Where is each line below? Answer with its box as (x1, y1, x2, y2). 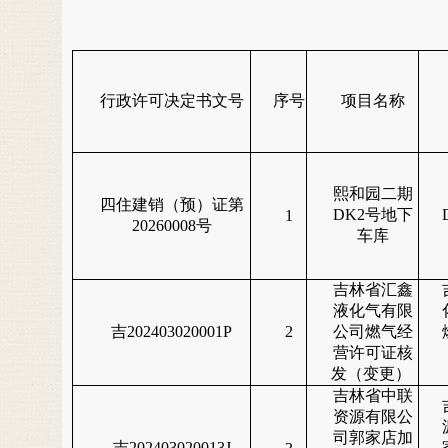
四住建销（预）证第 (99, 196, 244, 213)
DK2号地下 (332, 206, 413, 223)
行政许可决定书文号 (99, 92, 244, 109)
